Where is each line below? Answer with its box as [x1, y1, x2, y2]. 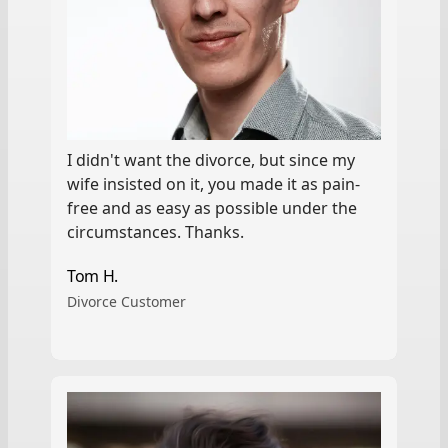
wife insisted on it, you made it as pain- [67, 172, 361, 195]
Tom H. [67, 264, 118, 287]
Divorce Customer [67, 291, 187, 311]
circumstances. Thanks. [67, 220, 245, 243]
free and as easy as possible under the [67, 196, 358, 219]
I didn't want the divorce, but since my [67, 148, 356, 171]
